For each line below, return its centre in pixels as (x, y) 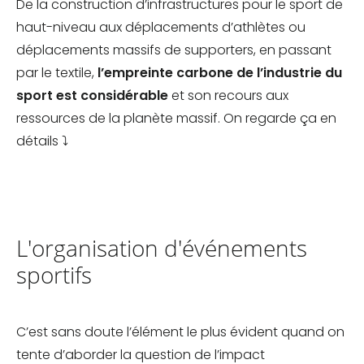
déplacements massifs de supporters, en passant (174, 50)
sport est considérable (92, 96)
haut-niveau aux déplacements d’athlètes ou (161, 28)
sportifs (54, 275)
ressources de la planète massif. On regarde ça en (176, 119)
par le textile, (57, 73)
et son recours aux (228, 96)
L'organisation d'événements (162, 248)
